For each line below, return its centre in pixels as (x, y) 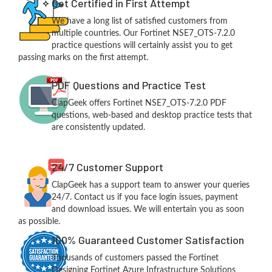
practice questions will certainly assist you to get (142, 46)
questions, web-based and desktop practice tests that (151, 115)
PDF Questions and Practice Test (128, 85)
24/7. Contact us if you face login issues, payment (144, 197)
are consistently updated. (98, 127)
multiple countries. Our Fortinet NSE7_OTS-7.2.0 (143, 33)
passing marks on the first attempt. (83, 58)
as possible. (39, 222)
